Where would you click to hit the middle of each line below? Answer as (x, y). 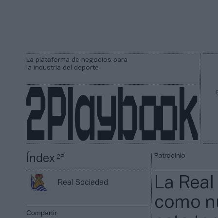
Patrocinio (170, 156)
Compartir (42, 213)
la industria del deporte (63, 68)
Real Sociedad (83, 183)
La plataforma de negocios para (77, 60)
